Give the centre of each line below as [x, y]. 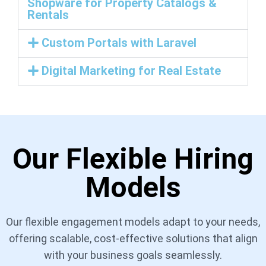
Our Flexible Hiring [133, 159]
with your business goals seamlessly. [133, 255]
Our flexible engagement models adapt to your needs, [133, 222]
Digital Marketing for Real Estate [131, 71]
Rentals [48, 15]
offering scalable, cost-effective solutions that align [133, 239]
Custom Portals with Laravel [119, 43]
